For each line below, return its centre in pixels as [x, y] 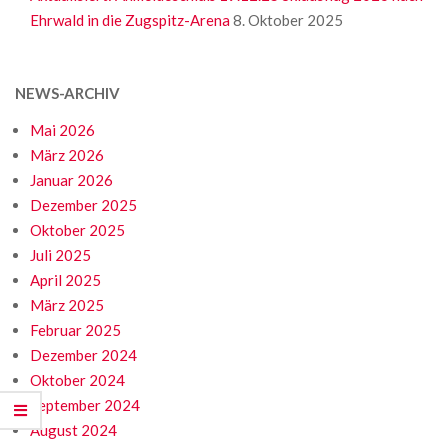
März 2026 [67, 155]
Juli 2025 [60, 255]
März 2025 [67, 305]
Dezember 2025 [83, 205]
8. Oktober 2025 [288, 20]
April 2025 [65, 280]
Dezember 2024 [83, 355]
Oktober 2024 [77, 380]
